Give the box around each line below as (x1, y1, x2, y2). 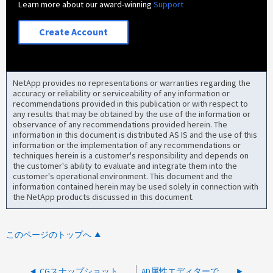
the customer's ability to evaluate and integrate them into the (13, 160, 238, 171)
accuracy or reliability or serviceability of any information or (13, 87, 230, 99)
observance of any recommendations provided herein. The (13, 118, 228, 130)
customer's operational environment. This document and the (13, 170, 233, 182)
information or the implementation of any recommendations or (13, 139, 241, 151)
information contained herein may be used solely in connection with (13, 180, 259, 192)
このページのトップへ (6, 230, 92, 241)
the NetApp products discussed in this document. (13, 191, 194, 202)
